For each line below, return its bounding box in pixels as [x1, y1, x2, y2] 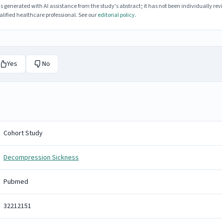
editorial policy [98, 10, 135, 19]
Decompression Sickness [3, 152, 79, 163]
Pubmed [3, 176, 28, 187]
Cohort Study [3, 128, 43, 138]
